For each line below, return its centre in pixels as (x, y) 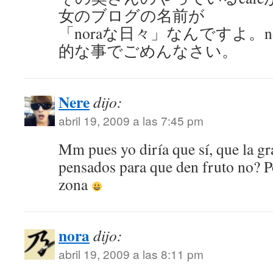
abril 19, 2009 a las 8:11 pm (131, 254)
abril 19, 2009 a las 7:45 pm (131, 120)
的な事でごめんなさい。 (148, 51)
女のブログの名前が (132, 15)
